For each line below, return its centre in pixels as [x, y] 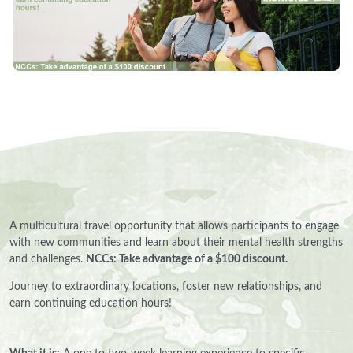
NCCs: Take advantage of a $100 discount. [187, 260]
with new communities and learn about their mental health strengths [176, 243]
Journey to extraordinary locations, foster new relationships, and [166, 287]
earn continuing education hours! [91, 304]
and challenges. [48, 260]
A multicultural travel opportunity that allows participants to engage [174, 227]
